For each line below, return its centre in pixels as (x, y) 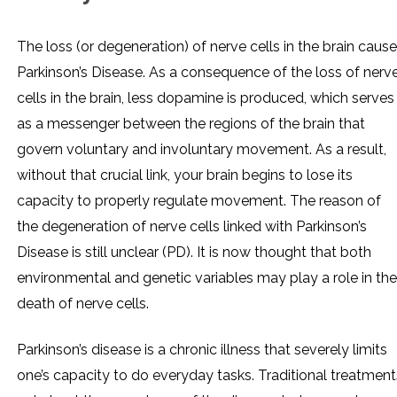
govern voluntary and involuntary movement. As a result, (202, 149)
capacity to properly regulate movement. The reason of (199, 201)
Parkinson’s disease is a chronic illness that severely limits (202, 350)
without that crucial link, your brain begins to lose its (185, 175)
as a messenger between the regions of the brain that (191, 124)
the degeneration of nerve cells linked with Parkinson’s (192, 226)
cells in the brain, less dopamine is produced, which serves (206, 98)
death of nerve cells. (83, 304)
